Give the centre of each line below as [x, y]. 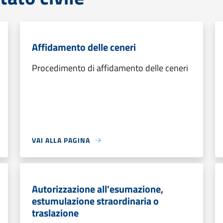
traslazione [55, 213]
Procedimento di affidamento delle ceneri [110, 68]
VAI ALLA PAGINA [61, 140]
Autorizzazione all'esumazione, [98, 189]
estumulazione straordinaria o [95, 201]
